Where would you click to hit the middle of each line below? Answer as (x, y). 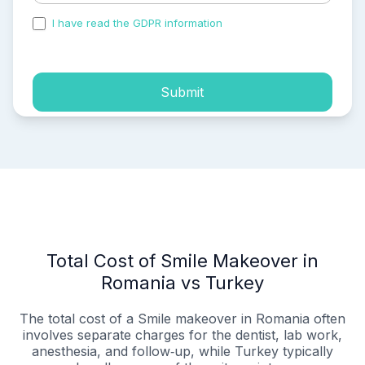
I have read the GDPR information (137, 23)
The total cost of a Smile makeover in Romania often (182, 319)
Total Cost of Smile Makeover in (182, 261)
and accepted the (271, 23)
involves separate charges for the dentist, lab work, (182, 335)
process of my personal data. (108, 37)
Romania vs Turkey (182, 283)
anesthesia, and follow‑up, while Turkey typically (182, 352)
